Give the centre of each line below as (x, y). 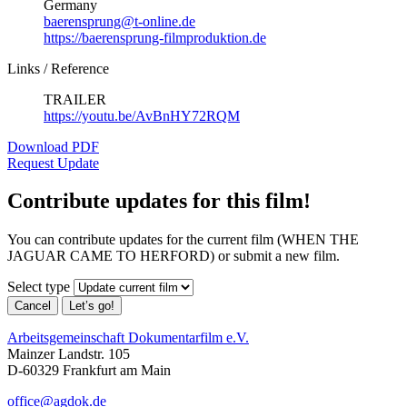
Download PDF (53, 146)
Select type (39, 287)
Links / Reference (58, 68)
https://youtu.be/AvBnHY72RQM (142, 115)
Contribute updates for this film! (159, 201)
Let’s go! (92, 306)
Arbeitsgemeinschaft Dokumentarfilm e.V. (128, 338)
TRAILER (75, 99)
